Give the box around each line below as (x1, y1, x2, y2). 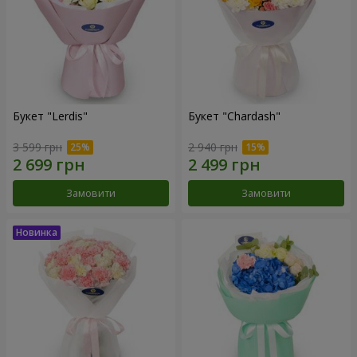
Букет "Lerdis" (13, 108, 88, 124)
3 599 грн (13, 139, 62, 155)
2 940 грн (188, 139, 237, 155)
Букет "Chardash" (188, 108, 280, 124)
